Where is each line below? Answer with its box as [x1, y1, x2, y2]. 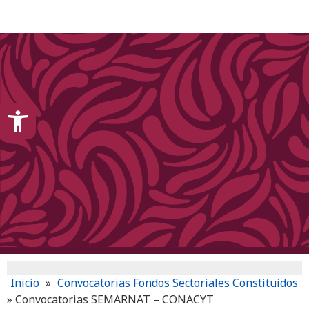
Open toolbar [6, 94, 84, 124]
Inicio [10, 275, 39, 290]
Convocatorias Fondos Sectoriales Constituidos [57, 275, 298, 290]
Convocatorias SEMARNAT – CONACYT [15, 292, 214, 307]
